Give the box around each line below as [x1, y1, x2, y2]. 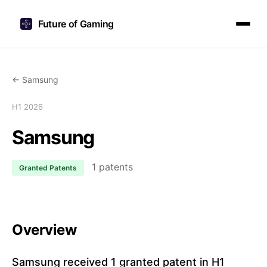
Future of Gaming [38, 17, 114, 30]
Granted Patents [19, 163, 77, 172]
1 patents [89, 161, 133, 173]
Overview [12, 221, 77, 238]
